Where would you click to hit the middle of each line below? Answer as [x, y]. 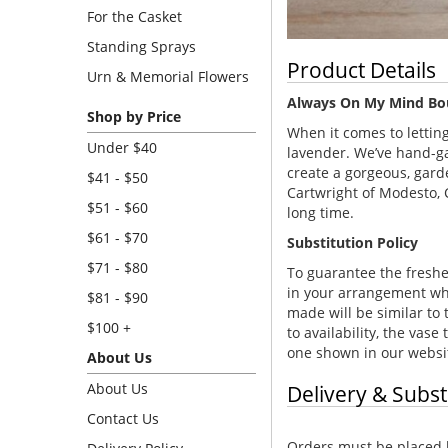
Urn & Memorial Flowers [168, 76]
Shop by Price [134, 116]
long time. [320, 212]
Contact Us [123, 418]
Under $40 [122, 147]
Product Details [361, 69]
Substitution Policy [352, 242]
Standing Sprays [141, 46]
